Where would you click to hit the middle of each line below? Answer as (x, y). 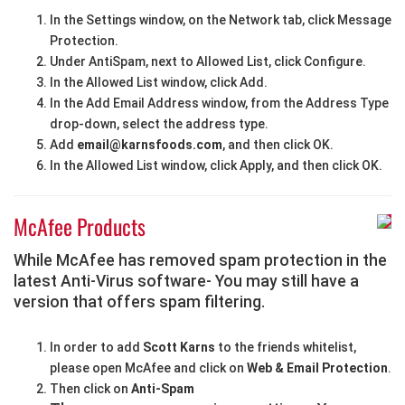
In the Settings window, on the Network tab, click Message (221, 20)
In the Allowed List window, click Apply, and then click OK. (216, 166)
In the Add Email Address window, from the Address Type (219, 104)
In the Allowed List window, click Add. (159, 83)
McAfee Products (80, 227)
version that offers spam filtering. (139, 302)
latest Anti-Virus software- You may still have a (186, 282)
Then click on (90, 389)
